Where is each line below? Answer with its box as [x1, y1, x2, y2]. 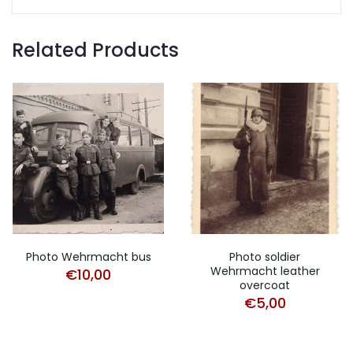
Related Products [12, 36, 179, 63]
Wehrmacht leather [210, 262, 320, 279]
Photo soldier [229, 248, 300, 265]
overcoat [240, 277, 290, 293]
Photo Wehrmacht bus [25, 248, 151, 265]
